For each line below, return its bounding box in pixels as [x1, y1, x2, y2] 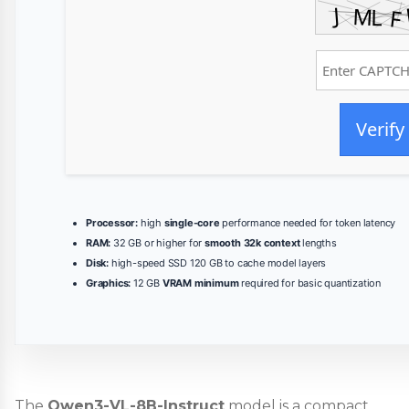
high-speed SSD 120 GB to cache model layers [109, 256, 327, 269]
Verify [355, 116, 404, 142]
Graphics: [86, 276, 131, 289]
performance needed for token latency [219, 215, 396, 229]
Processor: [86, 215, 138, 229]
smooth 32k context [204, 236, 300, 249]
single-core [163, 215, 220, 229]
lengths [299, 236, 337, 249]
